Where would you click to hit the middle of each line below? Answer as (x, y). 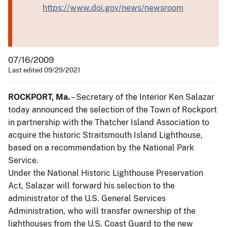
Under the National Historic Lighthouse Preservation (106, 173)
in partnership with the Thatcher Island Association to (109, 122)
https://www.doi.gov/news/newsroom (113, 8)
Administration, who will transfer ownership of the (102, 211)
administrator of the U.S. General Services (87, 198)
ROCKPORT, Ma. (39, 97)
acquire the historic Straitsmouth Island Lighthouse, (105, 135)
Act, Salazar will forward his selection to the (91, 185)
